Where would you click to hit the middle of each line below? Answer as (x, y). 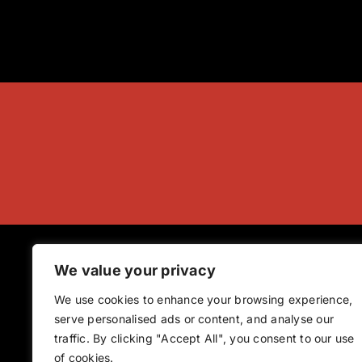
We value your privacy (135, 270)
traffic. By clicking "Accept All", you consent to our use (204, 338)
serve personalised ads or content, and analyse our (194, 319)
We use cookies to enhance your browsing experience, (204, 299)
